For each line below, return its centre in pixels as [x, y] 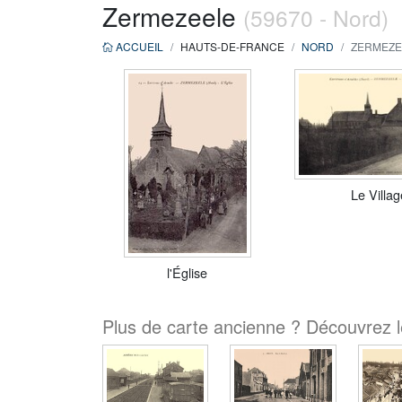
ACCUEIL [138, 46]
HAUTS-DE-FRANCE [232, 46]
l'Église [188, 272]
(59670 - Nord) [316, 17]
